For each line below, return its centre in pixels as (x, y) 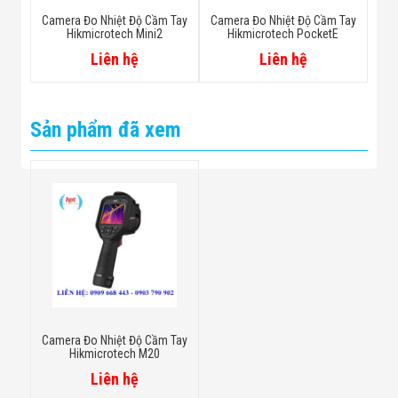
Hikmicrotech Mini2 (115, 34)
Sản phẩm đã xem (106, 130)
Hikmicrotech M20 (115, 354)
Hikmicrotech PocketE (283, 34)
